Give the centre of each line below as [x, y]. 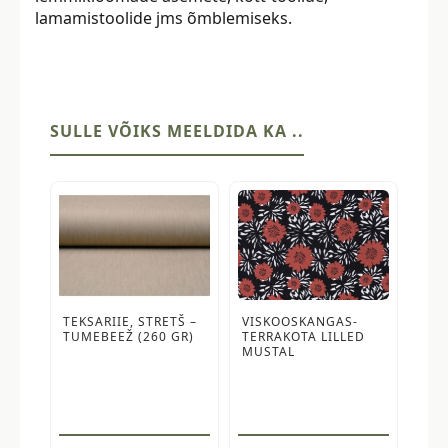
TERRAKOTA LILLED [303, 337]
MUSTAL [268, 352]
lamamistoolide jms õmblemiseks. [163, 18]
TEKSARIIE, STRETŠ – [130, 322]
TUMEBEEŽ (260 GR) [128, 337]
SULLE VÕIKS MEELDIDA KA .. [177, 131]
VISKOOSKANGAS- [300, 322]
